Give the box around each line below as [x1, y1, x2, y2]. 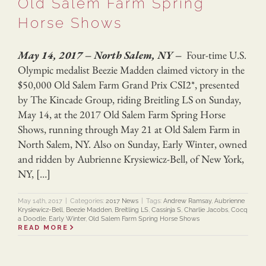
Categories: [70, 197, 106, 205]
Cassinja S [151, 205, 181, 214]
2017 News [106, 197, 138, 205]
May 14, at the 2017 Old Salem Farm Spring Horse [18, 107, 226, 121]
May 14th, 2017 [18, 197, 62, 205]
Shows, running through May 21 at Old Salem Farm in [18, 122, 240, 136]
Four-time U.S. [184, 47, 246, 62]
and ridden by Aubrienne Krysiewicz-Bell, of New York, [18, 151, 244, 166]
